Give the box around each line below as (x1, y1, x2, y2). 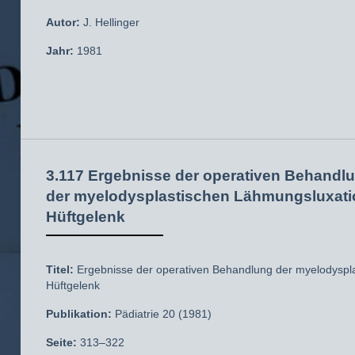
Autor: (46, 16, 80, 29)
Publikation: (46, 307, 112, 320)
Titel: (46, 263, 74, 276)
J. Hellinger (80, 16, 139, 29)
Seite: (46, 336, 77, 349)
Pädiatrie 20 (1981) (112, 307, 212, 320)
